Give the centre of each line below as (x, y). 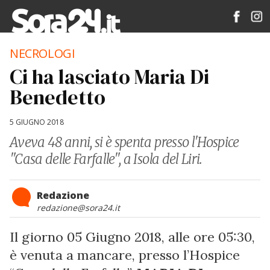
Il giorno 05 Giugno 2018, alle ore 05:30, (132, 237)
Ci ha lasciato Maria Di (109, 77)
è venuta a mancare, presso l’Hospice (125, 255)
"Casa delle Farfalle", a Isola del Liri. (106, 159)
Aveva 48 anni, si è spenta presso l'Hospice (124, 142)
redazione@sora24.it (78, 208)
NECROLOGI (42, 53)
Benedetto (58, 97)
